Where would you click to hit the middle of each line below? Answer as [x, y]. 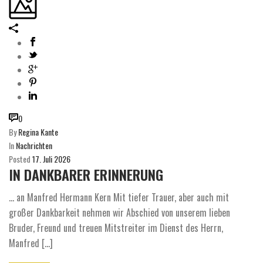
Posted [20, 159]
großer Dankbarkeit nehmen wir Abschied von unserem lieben [119, 212]
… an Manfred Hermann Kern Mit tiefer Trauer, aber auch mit [119, 197]
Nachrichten [34, 145]
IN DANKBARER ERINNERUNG [86, 174]
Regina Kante [38, 131]
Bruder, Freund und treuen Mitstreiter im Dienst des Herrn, [116, 227]
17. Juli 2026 [51, 159]
